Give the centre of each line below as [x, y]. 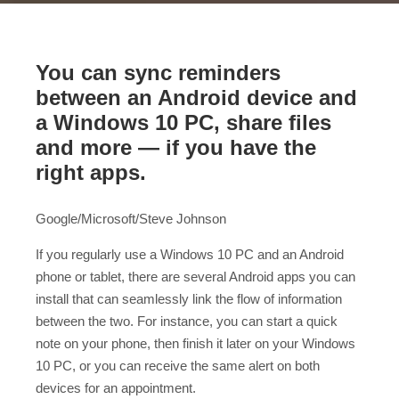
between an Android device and [196, 98]
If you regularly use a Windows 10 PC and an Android [190, 254]
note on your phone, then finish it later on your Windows [195, 343]
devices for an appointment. [116, 387]
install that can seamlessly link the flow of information [189, 298]
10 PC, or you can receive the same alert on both [178, 365]
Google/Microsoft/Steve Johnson [131, 218]
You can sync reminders [158, 73]
